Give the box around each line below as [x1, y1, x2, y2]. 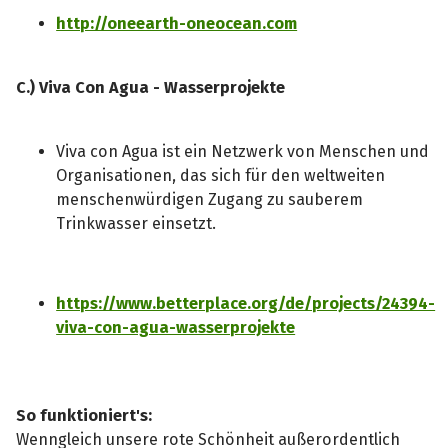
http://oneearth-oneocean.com [56, 13, 298, 33]
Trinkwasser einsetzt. [56, 214, 221, 233]
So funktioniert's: [16, 406, 153, 426]
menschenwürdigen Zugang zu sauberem [56, 190, 364, 209]
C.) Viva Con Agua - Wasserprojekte [16, 77, 290, 97]
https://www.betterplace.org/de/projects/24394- [56, 294, 436, 314]
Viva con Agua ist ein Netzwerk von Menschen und [56, 142, 430, 161]
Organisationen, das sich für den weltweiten [56, 166, 386, 185]
